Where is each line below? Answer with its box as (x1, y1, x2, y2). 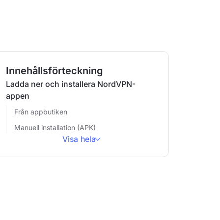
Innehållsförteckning (5, 65, 103, 77)
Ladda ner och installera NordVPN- (5, 79, 136, 89)
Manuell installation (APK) (14, 123, 96, 132)
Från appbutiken (14, 108, 67, 116)
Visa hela (62, 134, 96, 144)
